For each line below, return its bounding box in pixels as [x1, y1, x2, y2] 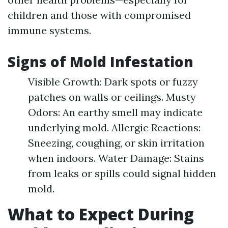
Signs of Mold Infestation [8, 52, 193, 71]
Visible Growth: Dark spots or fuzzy [28, 75, 198, 88]
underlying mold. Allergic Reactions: [28, 121, 201, 134]
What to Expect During [8, 203, 194, 225]
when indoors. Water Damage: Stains [28, 152, 204, 164]
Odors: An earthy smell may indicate [28, 106, 203, 119]
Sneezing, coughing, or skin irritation [28, 136, 205, 149]
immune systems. [8, 24, 91, 37]
